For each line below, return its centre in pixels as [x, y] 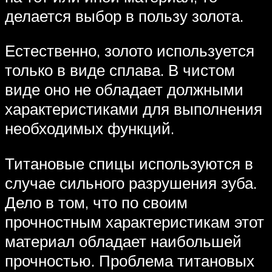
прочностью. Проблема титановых [130, 261]
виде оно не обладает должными [124, 90]
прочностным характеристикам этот [134, 222]
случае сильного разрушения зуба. [131, 183]
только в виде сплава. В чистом [120, 70]
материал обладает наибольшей [123, 241]
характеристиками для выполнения [134, 109]
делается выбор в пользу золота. [124, 15]
